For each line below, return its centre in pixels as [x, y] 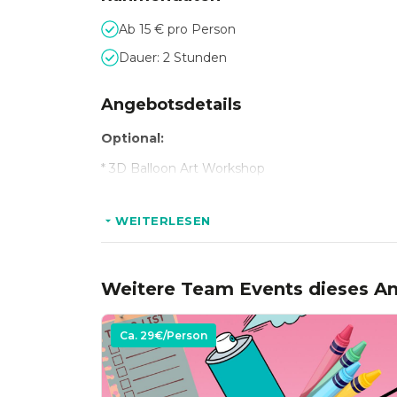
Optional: [132, 138]
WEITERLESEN [163, 221]
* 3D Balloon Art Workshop [183, 168]
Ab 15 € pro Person [177, 29]
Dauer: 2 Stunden [173, 58]
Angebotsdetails [171, 105]
